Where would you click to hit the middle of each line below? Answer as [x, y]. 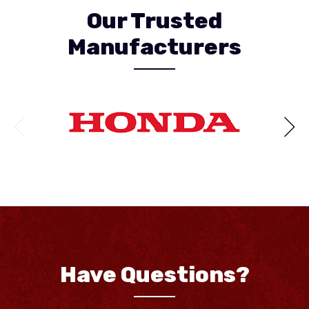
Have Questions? [154, 275]
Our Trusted [154, 21]
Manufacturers [154, 47]
